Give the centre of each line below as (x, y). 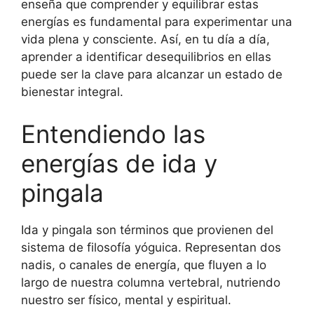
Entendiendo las (113, 134)
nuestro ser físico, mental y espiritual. (126, 300)
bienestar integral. (72, 92)
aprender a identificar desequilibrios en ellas (146, 57)
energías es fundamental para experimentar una (157, 22)
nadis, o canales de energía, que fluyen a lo (144, 265)
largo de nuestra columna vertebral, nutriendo (151, 282)
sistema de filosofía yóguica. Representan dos (151, 247)
